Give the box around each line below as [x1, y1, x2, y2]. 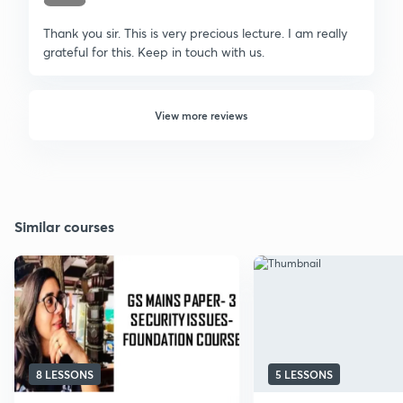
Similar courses [14, 216, 114, 236]
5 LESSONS [275, 366, 333, 381]
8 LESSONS [36, 366, 94, 381]
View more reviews [155, 107, 248, 122]
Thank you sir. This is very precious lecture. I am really [43, 23, 347, 41]
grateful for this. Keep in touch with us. [43, 42, 264, 60]
